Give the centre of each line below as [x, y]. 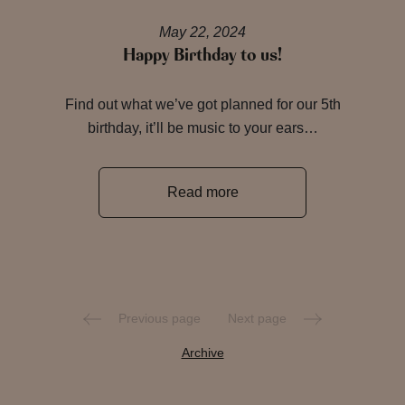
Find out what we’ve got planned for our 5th [202, 104]
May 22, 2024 [202, 32]
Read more [202, 192]
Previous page [158, 318]
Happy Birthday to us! [202, 55]
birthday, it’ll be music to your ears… [202, 128]
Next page [259, 318]
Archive [202, 353]
